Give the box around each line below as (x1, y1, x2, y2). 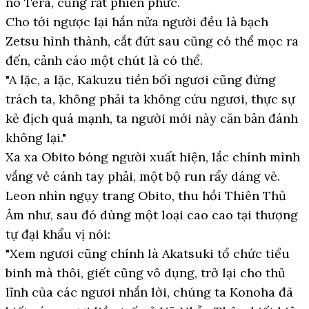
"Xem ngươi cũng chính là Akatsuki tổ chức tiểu (6, 246, 290, 261)
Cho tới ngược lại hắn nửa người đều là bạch (6, 14, 268, 30)
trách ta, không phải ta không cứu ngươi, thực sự (6, 91, 295, 107)
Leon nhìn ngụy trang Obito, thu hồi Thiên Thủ (6, 188, 286, 203)
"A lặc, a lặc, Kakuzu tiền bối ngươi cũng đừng (6, 72, 276, 88)
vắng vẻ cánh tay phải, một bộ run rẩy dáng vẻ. (6, 168, 280, 184)
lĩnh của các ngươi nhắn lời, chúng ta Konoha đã (6, 284, 293, 300)
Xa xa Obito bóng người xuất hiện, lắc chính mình (6, 149, 300, 165)
